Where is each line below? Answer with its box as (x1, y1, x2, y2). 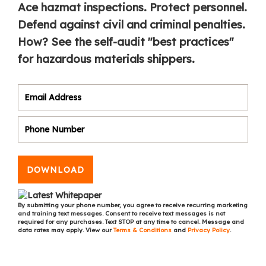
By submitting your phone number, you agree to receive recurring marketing (18, 201, 248, 210)
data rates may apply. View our (18, 226, 113, 235)
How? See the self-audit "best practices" (18, 35, 234, 49)
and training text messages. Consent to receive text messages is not (18, 210, 225, 218)
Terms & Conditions (113, 226, 173, 235)
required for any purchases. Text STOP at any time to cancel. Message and (18, 218, 244, 226)
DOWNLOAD (27, 164, 84, 175)
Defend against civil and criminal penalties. (18, 18, 245, 32)
